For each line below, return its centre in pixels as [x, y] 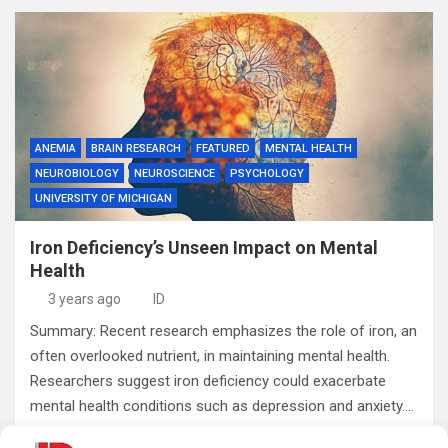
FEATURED [223, 148]
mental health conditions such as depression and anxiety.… [222, 406]
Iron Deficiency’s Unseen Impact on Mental [204, 247]
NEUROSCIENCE [174, 173]
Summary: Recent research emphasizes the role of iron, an [223, 331]
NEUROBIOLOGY [77, 173]
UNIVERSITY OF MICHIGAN [103, 198]
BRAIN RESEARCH [136, 148]
